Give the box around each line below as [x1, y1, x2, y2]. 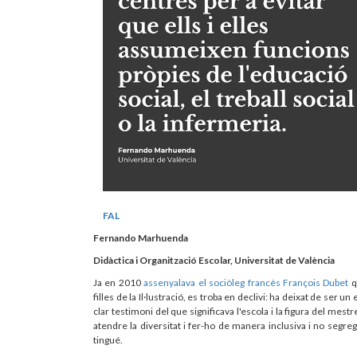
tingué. [93, 333, 123, 346]
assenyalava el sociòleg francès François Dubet [143, 276, 349, 288]
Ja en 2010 [93, 276, 144, 288]
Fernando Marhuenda [93, 231, 188, 244]
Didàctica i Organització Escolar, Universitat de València [93, 253, 335, 266]
